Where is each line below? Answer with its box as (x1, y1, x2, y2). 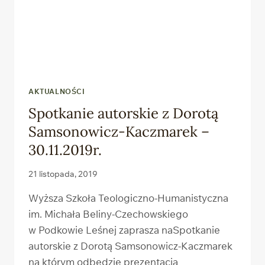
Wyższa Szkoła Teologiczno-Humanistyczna (28, 191, 228, 204)
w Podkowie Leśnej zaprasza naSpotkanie (28, 223, 220, 236)
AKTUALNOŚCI (28, 87, 85, 96)
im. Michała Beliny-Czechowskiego (28, 207, 188, 220)
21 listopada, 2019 (28, 168, 98, 179)
